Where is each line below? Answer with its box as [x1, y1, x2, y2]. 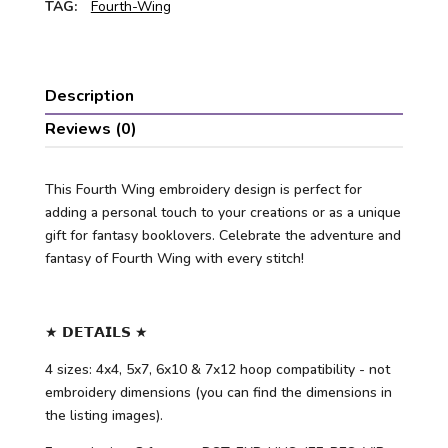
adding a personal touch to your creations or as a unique [44, 203, 401, 223]
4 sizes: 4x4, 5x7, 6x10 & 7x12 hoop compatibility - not [44, 360, 390, 380]
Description [44, 85, 134, 108]
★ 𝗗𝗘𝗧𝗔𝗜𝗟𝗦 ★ [44, 323, 148, 343]
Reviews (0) [44, 118, 137, 141]
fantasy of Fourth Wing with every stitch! [44, 249, 304, 269]
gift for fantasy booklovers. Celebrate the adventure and [44, 226, 401, 246]
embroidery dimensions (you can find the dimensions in [44, 383, 392, 403]
